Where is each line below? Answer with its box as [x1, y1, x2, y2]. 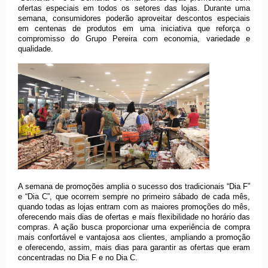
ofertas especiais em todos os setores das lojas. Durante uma [18, 4, 250, 13]
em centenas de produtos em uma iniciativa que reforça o [18, 24, 250, 33]
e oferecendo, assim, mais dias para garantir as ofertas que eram [18, 243, 250, 252]
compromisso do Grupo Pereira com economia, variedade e [18, 34, 250, 44]
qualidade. [18, 44, 53, 54]
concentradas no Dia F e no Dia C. [18, 253, 140, 263]
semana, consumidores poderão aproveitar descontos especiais [18, 14, 250, 23]
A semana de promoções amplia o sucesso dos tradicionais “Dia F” [18, 182, 250, 191]
